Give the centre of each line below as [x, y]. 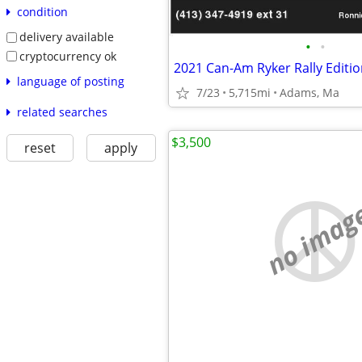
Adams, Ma [309, 93]
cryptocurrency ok [67, 56]
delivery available [66, 36]
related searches [62, 112]
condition [42, 11]
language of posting [70, 82]
